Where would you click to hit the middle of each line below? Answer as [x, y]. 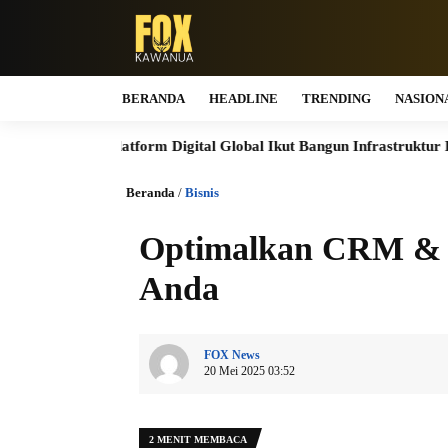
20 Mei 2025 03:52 [249, 371]
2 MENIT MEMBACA [198, 439]
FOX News [232, 355]
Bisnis [202, 192]
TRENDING [336, 98]
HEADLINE [243, 98]
